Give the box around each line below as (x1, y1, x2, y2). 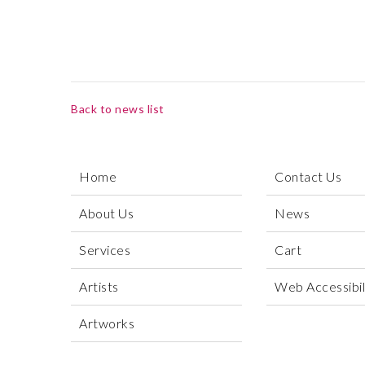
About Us (79, 205, 134, 221)
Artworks (79, 315, 134, 331)
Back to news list (71, 102, 165, 116)
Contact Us (275, 169, 341, 184)
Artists (79, 279, 119, 294)
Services (79, 242, 130, 257)
